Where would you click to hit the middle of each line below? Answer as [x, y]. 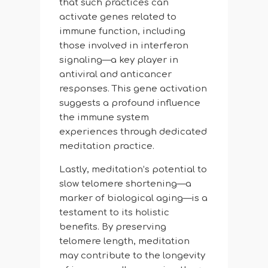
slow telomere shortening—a [125, 184]
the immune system [104, 118]
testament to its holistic [114, 213]
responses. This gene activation [133, 89]
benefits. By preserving [112, 227]
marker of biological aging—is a [133, 199]
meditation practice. [106, 147]
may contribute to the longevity [132, 256]
